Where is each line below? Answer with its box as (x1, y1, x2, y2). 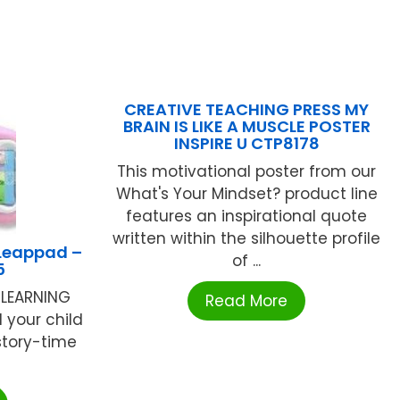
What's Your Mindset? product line (115, 183, 378, 205)
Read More (205, 290, 288, 312)
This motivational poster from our (117, 161, 377, 183)
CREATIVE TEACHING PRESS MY (124, 98, 370, 121)
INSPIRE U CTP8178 (173, 132, 320, 155)
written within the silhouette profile (112, 228, 381, 250)
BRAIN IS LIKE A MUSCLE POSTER (122, 115, 371, 138)
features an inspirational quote (126, 205, 368, 228)
